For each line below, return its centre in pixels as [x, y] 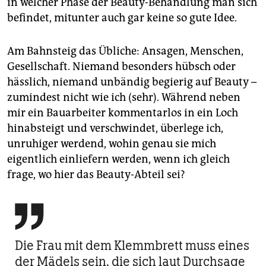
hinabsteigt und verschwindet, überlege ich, [115, 129]
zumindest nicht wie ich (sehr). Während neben [124, 98]
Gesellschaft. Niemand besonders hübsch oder [121, 67]
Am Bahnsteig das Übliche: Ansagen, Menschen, [125, 51]
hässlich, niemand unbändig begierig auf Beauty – [132, 82]
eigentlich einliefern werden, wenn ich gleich [118, 159]
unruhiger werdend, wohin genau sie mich [112, 144]
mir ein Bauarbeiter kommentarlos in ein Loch [123, 113]
